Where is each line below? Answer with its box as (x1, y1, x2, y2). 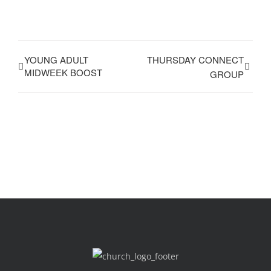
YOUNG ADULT (24, 53, 88, 67)
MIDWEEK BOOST (24, 66, 102, 79)
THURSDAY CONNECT (147, 53, 244, 67)
